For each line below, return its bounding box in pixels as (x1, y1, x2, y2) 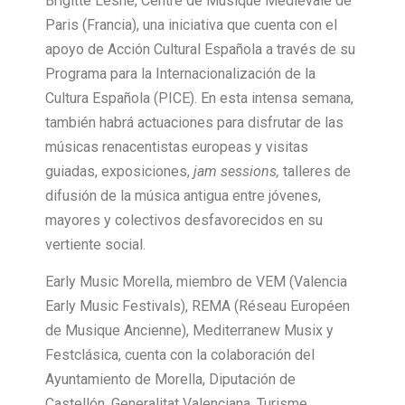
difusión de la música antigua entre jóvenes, (45, 186, 321, 204)
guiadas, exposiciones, (45, 162, 193, 180)
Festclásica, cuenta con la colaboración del (45, 346, 315, 364)
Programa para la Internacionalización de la (45, 64, 316, 82)
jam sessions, (193, 162, 279, 180)
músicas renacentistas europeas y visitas (45, 137, 308, 155)
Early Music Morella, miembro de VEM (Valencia (45, 273, 347, 291)
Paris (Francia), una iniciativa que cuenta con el (45, 15, 337, 33)
